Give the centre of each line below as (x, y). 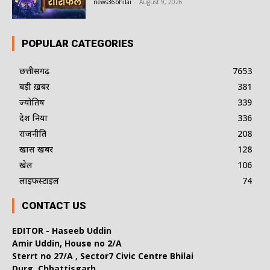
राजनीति (33, 133)
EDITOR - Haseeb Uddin (62, 230)
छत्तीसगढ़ (34, 71)
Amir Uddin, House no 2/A (67, 243)
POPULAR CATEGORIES (78, 43)
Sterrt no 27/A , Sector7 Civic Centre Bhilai (103, 256)
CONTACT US (54, 205)
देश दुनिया (33, 118)
